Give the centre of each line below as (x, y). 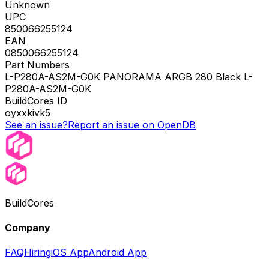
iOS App (70, 252)
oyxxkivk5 (28, 113)
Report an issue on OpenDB (132, 125)
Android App (117, 252)
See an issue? (36, 125)
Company (28, 228)
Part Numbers (37, 65)
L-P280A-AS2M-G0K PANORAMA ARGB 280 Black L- (129, 77)
